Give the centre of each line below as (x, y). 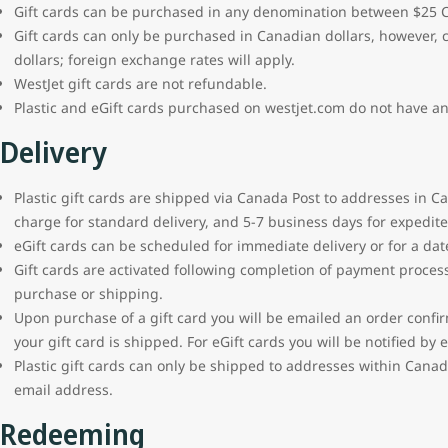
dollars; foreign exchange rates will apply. (154, 60)
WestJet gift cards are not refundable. (140, 84)
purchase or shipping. (88, 294)
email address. (63, 390)
